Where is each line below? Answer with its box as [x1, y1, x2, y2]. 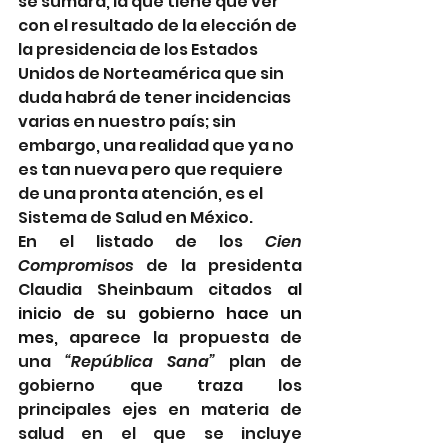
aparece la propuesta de [69, 326, 302, 349]
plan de [215, 350, 302, 373]
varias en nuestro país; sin [18, 110, 239, 133]
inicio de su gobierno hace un [18, 302, 302, 325]
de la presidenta [134, 254, 302, 277]
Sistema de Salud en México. [18, 206, 253, 229]
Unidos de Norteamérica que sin [18, 62, 287, 85]
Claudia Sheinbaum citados [18, 278, 287, 301]
